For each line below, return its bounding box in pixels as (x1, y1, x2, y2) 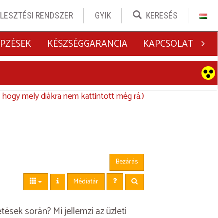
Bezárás (115, 156, 138, 167)
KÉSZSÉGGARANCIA (47, 36, 127, 52)
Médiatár (73, 176, 98, 187)
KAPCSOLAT (143, 36, 193, 52)
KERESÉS (145, 10, 178, 20)
